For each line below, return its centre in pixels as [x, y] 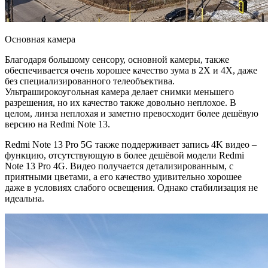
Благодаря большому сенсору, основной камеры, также [117, 59]
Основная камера [40, 39]
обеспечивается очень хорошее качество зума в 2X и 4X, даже [131, 70]
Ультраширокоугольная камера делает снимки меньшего [119, 92]
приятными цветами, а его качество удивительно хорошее [123, 176]
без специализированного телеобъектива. [90, 81]
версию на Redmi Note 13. [57, 124]
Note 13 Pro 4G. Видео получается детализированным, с [119, 166]
